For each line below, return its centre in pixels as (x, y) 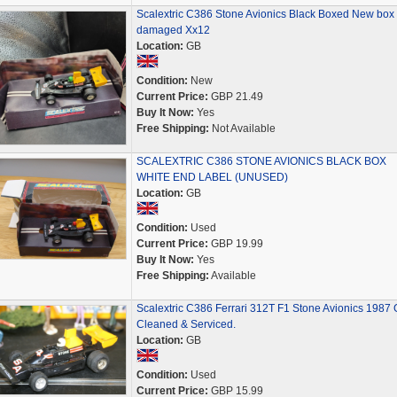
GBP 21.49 (235, 97)
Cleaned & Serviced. (186, 324)
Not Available (242, 128)
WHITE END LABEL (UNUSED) (212, 177)
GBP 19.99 (235, 244)
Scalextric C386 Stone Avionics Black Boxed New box (265, 14)
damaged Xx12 (173, 30)
